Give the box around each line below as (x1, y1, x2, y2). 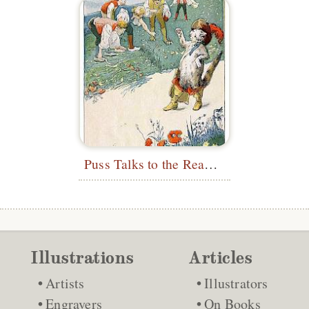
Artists (46, 273, 85, 292)
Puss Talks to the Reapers (204, 154, 219, 172)
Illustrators (204, 273, 268, 292)
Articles (189, 247, 252, 268)
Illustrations (30, 247, 134, 268)
